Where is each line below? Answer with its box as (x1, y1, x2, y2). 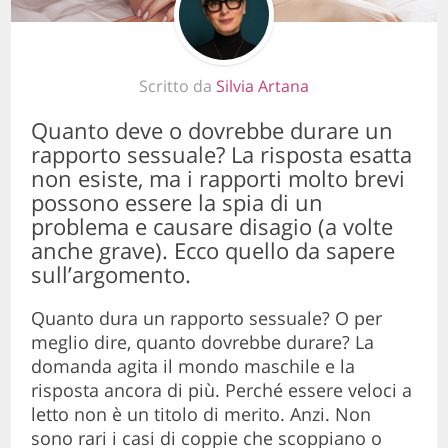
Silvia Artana (216, 74, 309, 97)
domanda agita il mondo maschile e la (31, 353, 356, 378)
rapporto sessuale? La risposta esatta (31, 138, 413, 169)
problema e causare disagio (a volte (31, 210, 394, 241)
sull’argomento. (31, 258, 192, 289)
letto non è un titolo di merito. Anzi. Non (31, 401, 372, 426)
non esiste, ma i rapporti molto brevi (31, 162, 406, 193)
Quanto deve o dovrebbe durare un (31, 114, 394, 145)
